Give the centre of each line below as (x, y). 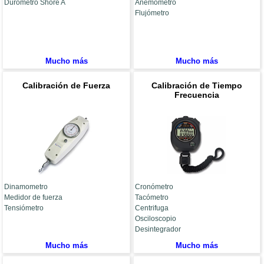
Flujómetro (152, 13)
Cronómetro (154, 187)
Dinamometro (26, 187)
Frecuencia (197, 95)
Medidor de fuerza (34, 198)
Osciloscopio (155, 219)
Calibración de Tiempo (197, 86)
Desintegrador (158, 230)
